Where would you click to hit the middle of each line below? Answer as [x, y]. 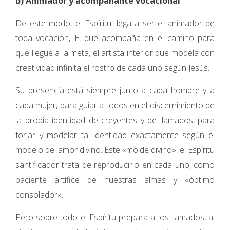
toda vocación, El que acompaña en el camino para [115, 38]
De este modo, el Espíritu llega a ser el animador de [115, 23]
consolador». [39, 195]
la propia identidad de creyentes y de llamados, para [115, 120]
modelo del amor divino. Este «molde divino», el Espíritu [115, 150]
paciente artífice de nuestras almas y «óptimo [115, 180]
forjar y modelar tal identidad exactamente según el [115, 135]
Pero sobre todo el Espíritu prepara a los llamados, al [115, 217]
